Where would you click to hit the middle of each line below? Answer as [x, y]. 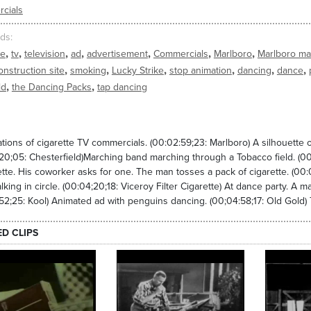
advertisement [117, 54]
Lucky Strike [137, 71]
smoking [88, 71]
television [44, 54]
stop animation [200, 71]
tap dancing [122, 87]
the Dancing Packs [51, 87]
